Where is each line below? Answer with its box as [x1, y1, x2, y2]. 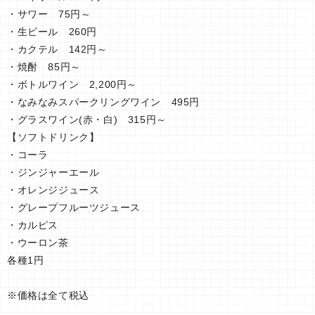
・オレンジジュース [7, 184, 120, 195]
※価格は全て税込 [7, 289, 89, 301]
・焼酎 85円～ [7, 60, 81, 72]
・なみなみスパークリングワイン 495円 [7, 96, 221, 108]
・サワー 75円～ [7, 8, 112, 20]
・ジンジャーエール [7, 166, 120, 178]
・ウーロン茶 [7, 236, 89, 248]
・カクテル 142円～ [7, 43, 128, 55]
